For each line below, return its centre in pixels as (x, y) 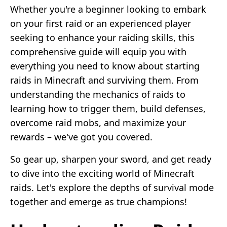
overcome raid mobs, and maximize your (98, 122)
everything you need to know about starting (105, 66)
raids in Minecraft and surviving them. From (104, 80)
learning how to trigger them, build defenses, (108, 108)
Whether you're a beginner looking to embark (108, 9)
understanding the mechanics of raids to (98, 94)
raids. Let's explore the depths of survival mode (112, 187)
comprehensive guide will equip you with (98, 51)
